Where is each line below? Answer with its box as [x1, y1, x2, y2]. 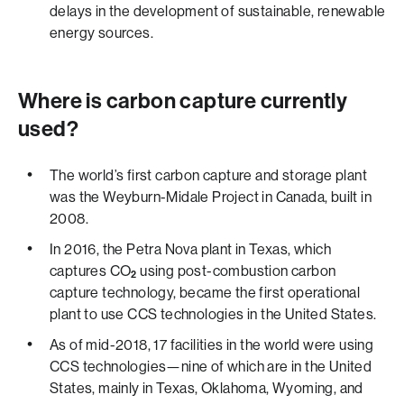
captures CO [50, 262, 132, 280]
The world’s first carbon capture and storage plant [50, 167, 367, 184]
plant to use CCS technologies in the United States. [50, 306, 377, 323]
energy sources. [50, 24, 154, 41]
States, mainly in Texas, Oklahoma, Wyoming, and [50, 380, 363, 397]
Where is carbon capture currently [18, 88, 348, 114]
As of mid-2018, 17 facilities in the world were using [50, 336, 374, 353]
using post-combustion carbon [136, 262, 336, 280]
